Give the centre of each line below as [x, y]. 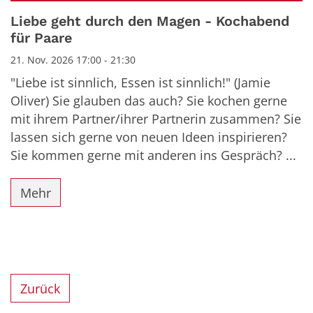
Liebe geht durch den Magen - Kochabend [150, 22]
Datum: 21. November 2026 [90, 14]
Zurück [41, 288]
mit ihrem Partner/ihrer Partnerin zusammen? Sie [156, 119]
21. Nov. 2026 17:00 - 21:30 [73, 60]
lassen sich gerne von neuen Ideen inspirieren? [149, 137]
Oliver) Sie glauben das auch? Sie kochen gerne [149, 101]
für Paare [41, 38]
